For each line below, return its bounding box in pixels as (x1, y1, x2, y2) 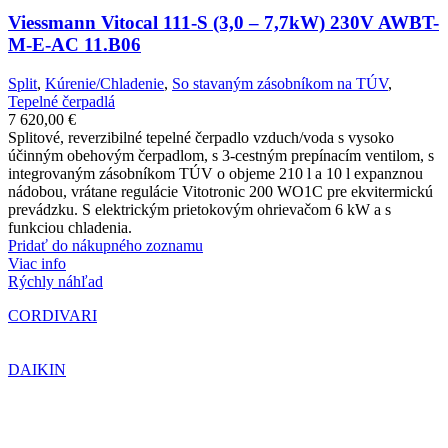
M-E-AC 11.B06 (8, 33, 141, 55)
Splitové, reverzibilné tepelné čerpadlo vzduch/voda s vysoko (8, 128, 394, 146)
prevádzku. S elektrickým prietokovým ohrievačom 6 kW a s (8, 200, 391, 218)
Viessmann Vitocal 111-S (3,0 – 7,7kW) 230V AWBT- (8, 11, 439, 33)
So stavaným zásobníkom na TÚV (172, 74, 388, 92)
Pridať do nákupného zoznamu (8, 236, 203, 254)
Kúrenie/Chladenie (45, 74, 164, 92)
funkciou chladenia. (8, 218, 132, 236)
